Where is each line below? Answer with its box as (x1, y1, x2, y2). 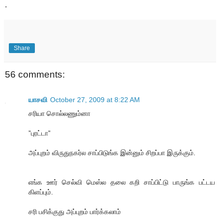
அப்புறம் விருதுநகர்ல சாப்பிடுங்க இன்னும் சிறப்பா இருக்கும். (28, 149, 195, 157)
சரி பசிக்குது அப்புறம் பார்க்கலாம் (28, 208, 121, 216)
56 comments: (5, 69, 65, 80)
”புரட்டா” (28, 129, 51, 137)
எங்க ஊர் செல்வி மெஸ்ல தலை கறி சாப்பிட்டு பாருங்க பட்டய (28, 178, 215, 187)
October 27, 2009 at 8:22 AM (50, 96, 140, 104)
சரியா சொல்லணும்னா (28, 110, 90, 118)
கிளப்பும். (28, 188, 53, 196)
